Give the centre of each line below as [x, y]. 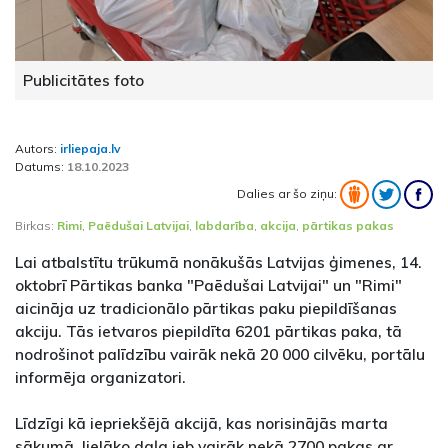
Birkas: [36, 226]
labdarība [224, 226]
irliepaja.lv [90, 149]
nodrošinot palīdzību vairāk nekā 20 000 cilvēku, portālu [220, 354]
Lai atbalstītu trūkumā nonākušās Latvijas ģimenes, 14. [218, 262]
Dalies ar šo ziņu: [288, 193]
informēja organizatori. [100, 377]
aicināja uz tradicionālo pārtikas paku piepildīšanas [206, 308]
